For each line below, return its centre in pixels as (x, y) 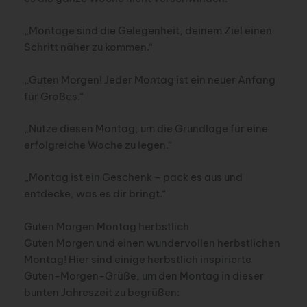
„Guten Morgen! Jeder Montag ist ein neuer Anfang (149, 79)
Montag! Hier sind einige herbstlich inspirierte (137, 259)
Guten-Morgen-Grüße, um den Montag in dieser (144, 275)
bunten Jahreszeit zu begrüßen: (101, 292)
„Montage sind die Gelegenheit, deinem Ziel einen (148, 31)
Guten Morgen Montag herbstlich (106, 226)
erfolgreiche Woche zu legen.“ (98, 145)
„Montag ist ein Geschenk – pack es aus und (133, 177)
